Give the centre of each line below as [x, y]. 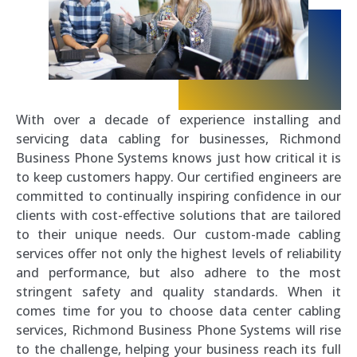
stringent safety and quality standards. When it [178, 291]
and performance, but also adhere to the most [178, 272]
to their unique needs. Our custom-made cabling [178, 234]
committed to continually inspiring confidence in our [178, 196]
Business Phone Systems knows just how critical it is [178, 157]
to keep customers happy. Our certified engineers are [178, 177]
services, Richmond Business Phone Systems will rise [178, 330]
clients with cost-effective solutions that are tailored [178, 215]
